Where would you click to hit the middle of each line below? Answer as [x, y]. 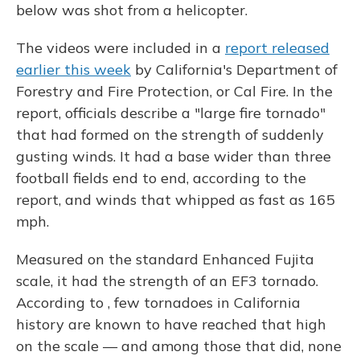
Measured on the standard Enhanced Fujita [165, 259]
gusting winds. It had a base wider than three [174, 156]
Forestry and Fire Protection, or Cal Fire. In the [174, 91]
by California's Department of [234, 70]
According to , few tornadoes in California [158, 303]
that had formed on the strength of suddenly [170, 135]
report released [277, 48]
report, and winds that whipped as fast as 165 [176, 200]
